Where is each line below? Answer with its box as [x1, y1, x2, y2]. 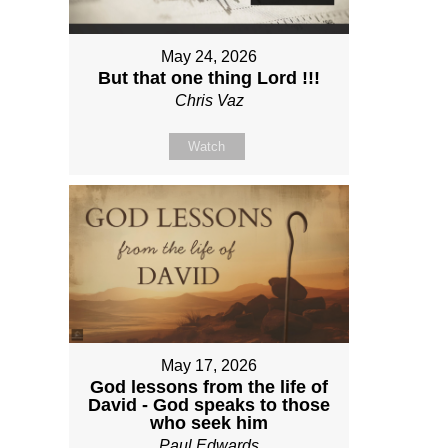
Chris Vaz [174, 92, 244, 110]
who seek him [150, 412, 268, 433]
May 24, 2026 [161, 48, 257, 66]
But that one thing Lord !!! [98, 68, 320, 89]
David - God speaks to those [88, 394, 330, 415]
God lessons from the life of [90, 376, 328, 397]
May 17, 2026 [161, 356, 257, 374]
